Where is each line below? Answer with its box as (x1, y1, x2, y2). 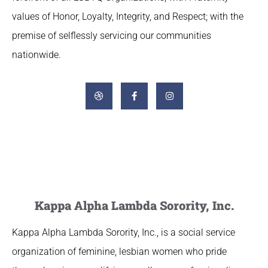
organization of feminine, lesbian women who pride (12, 246, 227, 257)
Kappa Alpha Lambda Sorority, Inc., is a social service (12, 227, 235, 238)
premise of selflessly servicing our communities (12, 30, 211, 41)
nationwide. (12, 49, 66, 60)
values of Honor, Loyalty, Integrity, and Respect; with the (12, 11, 243, 22)
